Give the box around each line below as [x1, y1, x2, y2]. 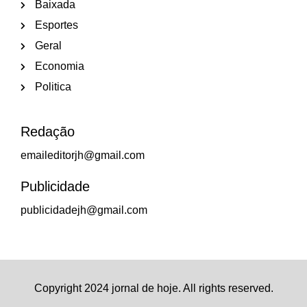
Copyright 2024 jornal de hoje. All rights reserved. [34, 282, 273, 294]
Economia [34, 60, 84, 72]
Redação [21, 124, 75, 139]
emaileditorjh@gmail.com [21, 149, 145, 161]
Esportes [34, 19, 78, 31]
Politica [34, 81, 71, 93]
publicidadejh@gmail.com [21, 204, 147, 216]
